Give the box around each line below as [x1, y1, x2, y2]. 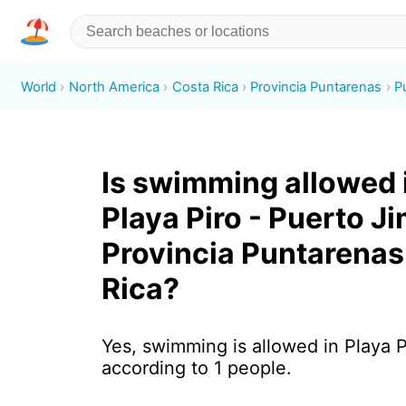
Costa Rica [171, 78, 238, 95]
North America [68, 78, 159, 95]
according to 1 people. [101, 357, 292, 380]
